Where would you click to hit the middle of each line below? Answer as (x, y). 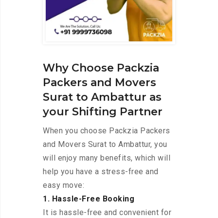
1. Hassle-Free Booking (89, 199)
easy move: (64, 185)
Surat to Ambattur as (102, 97)
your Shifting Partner (103, 112)
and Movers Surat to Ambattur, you (105, 145)
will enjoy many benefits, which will (107, 158)
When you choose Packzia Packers (107, 131)
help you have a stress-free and (101, 172)
